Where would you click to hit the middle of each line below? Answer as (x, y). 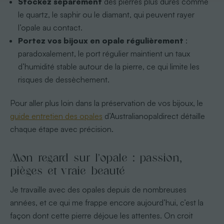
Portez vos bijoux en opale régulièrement (101, 40)
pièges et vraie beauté (67, 170)
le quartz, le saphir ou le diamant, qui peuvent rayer (106, 14)
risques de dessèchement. (64, 79)
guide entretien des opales (56, 116)
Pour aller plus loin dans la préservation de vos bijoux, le (106, 103)
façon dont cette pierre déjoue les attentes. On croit (101, 215)
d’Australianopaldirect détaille (153, 116)
